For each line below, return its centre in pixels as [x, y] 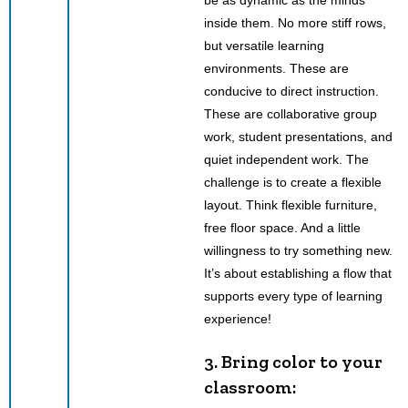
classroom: [250, 387]
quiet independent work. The [286, 159]
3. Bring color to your [293, 361]
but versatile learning [264, 45]
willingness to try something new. [298, 250]
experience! [238, 318]
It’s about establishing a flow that [298, 273]
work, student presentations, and [298, 136]
